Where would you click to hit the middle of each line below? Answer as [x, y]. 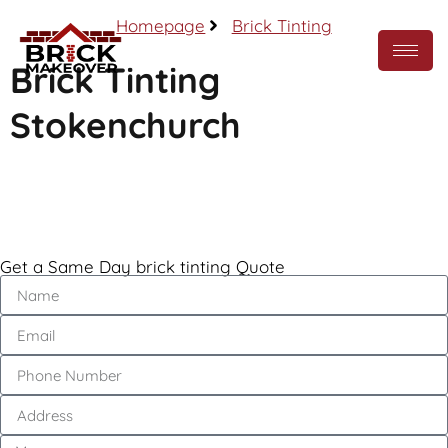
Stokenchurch [125, 125]
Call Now [224, 195]
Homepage [161, 25]
